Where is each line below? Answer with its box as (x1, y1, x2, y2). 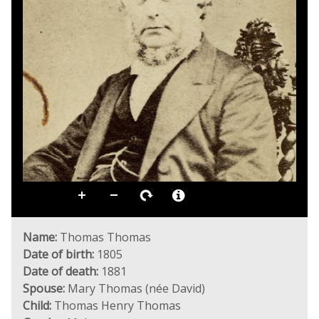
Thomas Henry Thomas (51, 298, 181, 313)
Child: (23, 298, 51, 313)
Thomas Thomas (57, 229, 151, 245)
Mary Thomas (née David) (65, 281, 205, 296)
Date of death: (23, 263, 98, 279)
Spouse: (23, 281, 65, 296)
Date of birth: (23, 246, 94, 262)
